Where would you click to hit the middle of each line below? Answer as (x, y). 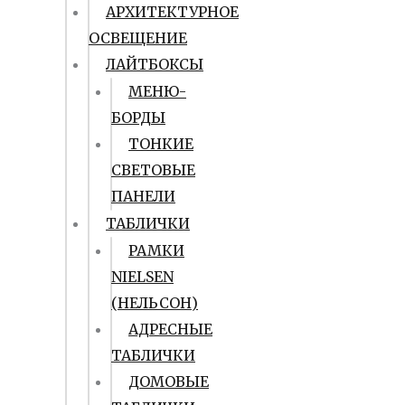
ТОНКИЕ (161, 144)
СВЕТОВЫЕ (153, 170)
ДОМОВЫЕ (169, 381)
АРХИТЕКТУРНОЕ (172, 12)
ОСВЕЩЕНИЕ (138, 38)
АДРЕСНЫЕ (170, 329)
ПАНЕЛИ (143, 196)
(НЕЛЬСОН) (155, 303)
